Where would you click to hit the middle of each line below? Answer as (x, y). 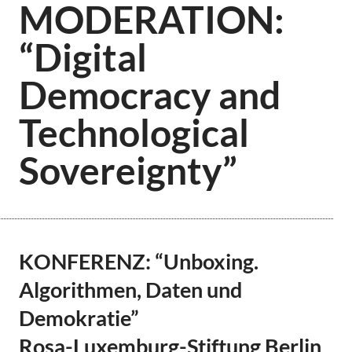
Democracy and (149, 95)
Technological (134, 133)
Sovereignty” (128, 170)
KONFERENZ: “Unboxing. (138, 262)
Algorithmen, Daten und (130, 290)
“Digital (82, 57)
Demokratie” (79, 318)
